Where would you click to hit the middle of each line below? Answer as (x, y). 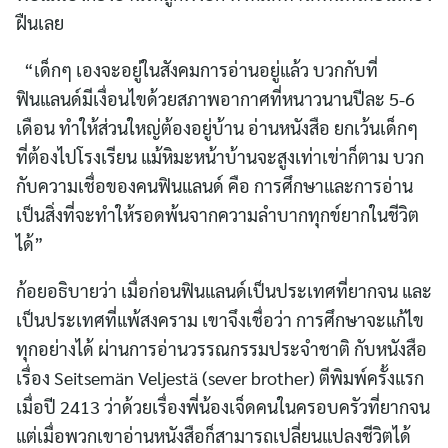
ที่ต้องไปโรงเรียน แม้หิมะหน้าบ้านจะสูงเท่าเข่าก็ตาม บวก (220, 156)
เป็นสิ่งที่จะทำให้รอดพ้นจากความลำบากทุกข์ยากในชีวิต (217, 214)
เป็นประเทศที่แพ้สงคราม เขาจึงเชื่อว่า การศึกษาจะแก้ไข (220, 319)
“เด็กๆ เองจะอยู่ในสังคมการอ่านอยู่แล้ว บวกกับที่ (197, 69)
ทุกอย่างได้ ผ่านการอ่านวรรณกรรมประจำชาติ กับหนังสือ (221, 348)
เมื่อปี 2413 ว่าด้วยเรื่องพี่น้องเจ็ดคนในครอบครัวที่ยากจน (223, 406)
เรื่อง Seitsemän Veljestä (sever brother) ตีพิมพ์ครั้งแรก (220, 377)
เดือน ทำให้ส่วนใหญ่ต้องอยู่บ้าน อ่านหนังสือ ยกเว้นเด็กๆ (217, 127)
